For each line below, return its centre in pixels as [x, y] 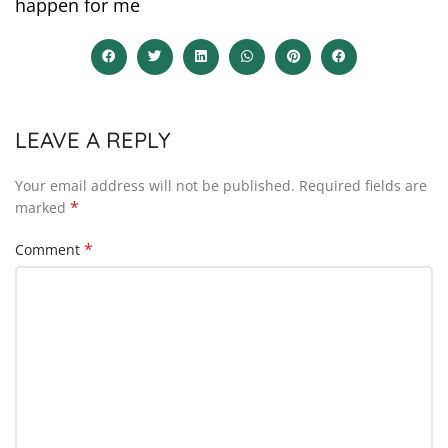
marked [42, 207]
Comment [49, 249]
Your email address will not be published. [155, 185]
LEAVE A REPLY [93, 139]
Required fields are [363, 185]
